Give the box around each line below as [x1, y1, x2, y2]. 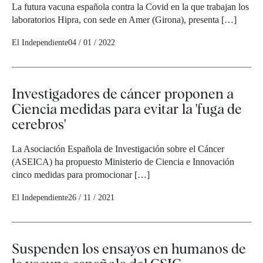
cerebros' [12, 116, 66, 133]
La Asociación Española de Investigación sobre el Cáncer [12, 144, 224, 154]
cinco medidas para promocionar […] [12, 170, 150, 180]
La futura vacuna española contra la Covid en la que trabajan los [12, 2, 249, 12]
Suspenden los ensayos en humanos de [12, 240, 246, 258]
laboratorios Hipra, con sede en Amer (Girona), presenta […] [12, 15, 237, 25]
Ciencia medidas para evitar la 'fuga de [12, 100, 242, 118]
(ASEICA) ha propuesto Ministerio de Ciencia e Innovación [12, 157, 234, 167]
